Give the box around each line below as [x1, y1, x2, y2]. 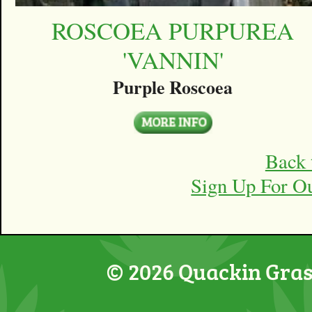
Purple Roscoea [113, 73, 233, 100]
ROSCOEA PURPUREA [52, 14, 295, 47]
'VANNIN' [122, 43, 224, 77]
